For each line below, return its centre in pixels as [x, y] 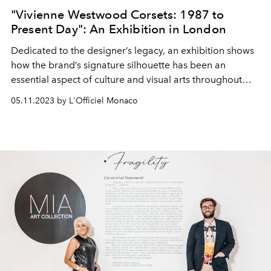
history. [27, 94]
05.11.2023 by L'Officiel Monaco [74, 101]
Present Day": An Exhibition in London [119, 29]
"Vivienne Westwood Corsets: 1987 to [118, 15]
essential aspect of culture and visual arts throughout [126, 80]
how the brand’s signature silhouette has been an [118, 65]
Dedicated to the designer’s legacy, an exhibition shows [132, 51]
